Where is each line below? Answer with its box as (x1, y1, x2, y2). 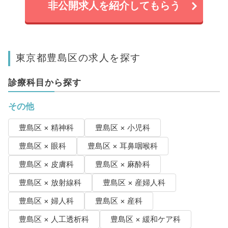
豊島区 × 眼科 (18, 141, 66, 151)
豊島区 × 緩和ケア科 (110, 215, 181, 224)
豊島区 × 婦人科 (18, 196, 74, 206)
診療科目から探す (8, 77, 81, 88)
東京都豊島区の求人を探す (15, 51, 141, 64)
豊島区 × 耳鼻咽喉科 (87, 141, 158, 151)
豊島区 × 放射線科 (18, 178, 81, 188)
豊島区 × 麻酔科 (95, 160, 150, 169)
